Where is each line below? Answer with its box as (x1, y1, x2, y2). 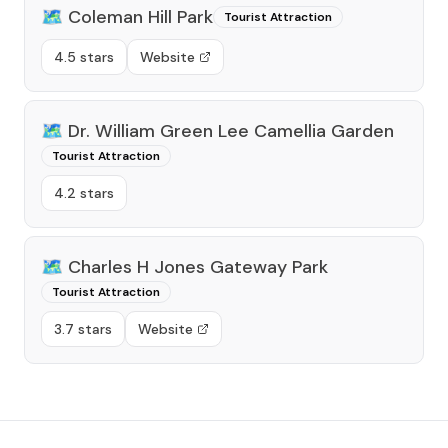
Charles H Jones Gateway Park (68, 255, 328, 279)
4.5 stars (54, 48, 114, 66)
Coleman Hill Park (68, 5, 213, 29)
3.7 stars (54, 320, 112, 338)
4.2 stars (54, 184, 114, 202)
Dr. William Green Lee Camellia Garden (68, 119, 394, 143)
